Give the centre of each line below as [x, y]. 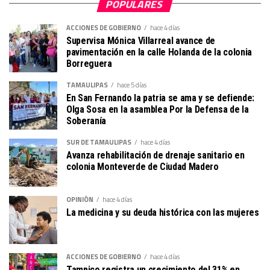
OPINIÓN [80, 199]
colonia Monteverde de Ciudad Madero [143, 166]
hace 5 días [132, 84]
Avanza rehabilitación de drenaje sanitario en [155, 155]
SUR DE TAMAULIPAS [99, 142]
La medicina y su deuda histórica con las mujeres [163, 212]
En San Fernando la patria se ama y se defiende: [160, 98]
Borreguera [89, 63]
